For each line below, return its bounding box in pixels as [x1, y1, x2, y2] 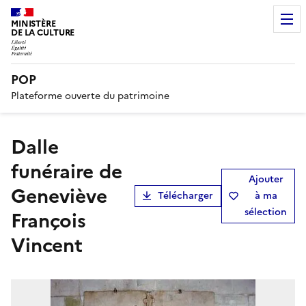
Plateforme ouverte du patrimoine [11, 88, 169, 103]
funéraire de [11, 156, 122, 186]
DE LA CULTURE [11, 26, 75, 39]
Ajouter [248, 171, 283, 186]
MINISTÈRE [11, 17, 56, 30]
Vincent [11, 230, 83, 260]
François [11, 206, 86, 235]
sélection [245, 204, 287, 219]
